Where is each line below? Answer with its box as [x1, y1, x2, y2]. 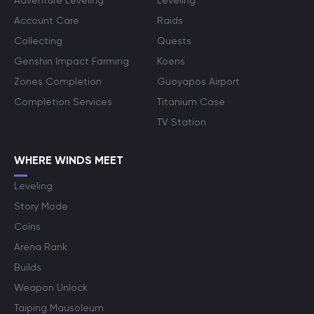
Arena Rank [14, 241, 67, 252]
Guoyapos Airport [157, 76, 240, 87]
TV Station [157, 116, 206, 128]
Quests [157, 35, 191, 46]
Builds [14, 261, 41, 273]
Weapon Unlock [14, 282, 88, 293]
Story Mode [14, 200, 68, 212]
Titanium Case [157, 96, 225, 107]
